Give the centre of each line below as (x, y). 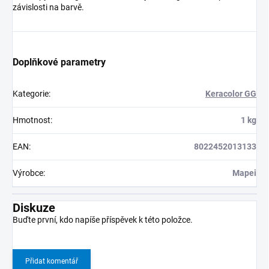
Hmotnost (32, 120)
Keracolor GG (231, 94)
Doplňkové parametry (59, 62)
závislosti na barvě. (48, 8)
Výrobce (28, 173)
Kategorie (31, 94)
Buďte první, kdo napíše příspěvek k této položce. (103, 220)
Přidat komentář (52, 261)
